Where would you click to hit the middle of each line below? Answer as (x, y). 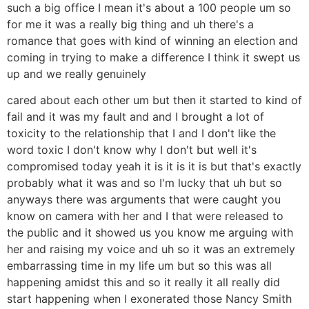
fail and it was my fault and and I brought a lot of (136, 117)
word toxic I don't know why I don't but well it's (132, 150)
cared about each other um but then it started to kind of (154, 100)
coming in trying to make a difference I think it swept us (153, 57)
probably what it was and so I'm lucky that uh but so (144, 183)
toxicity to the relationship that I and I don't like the (141, 133)
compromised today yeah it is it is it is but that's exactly (154, 167)
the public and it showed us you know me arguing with (150, 233)
